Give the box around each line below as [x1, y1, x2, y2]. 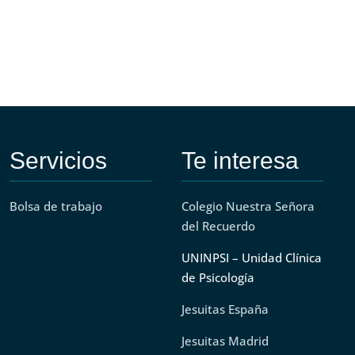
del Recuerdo [181, 217, 255, 234]
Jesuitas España [181, 300, 269, 317]
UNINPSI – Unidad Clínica [181, 249, 322, 265]
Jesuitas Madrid [181, 332, 269, 349]
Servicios [9, 147, 107, 174]
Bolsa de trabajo [9, 197, 102, 214]
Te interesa [181, 147, 299, 174]
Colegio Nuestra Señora [181, 197, 315, 214]
